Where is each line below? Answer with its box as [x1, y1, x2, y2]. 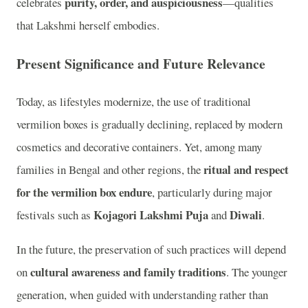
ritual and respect [203, 161, 289, 179]
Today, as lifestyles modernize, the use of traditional [16, 93, 251, 110]
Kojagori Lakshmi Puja [93, 206, 208, 224]
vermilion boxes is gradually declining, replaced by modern [16, 116, 283, 133]
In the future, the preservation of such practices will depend [16, 241, 286, 258]
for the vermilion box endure [16, 184, 152, 201]
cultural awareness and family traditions [30, 263, 226, 281]
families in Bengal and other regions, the [16, 162, 203, 178]
